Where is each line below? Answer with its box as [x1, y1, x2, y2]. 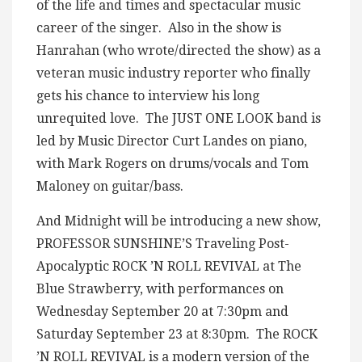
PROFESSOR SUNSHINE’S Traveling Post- [36, 236, 289, 252]
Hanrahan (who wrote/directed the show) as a [36, 43, 321, 59]
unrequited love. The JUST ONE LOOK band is [36, 111, 321, 127]
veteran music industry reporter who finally [36, 65, 310, 82]
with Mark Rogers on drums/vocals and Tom [36, 156, 309, 172]
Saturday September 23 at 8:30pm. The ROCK [36, 326, 318, 343]
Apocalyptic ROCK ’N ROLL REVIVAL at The [36, 259, 301, 275]
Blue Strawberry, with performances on [36, 281, 284, 297]
